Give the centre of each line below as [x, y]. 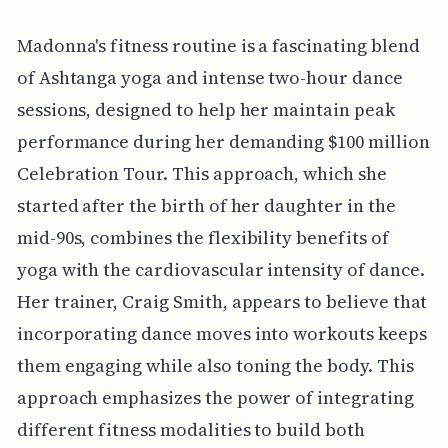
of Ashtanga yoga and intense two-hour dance [209, 78]
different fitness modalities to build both [190, 430]
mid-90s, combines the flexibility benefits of [202, 238]
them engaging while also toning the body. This [215, 366]
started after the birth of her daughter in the [206, 206]
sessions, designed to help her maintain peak [205, 110]
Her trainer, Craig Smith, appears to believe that [222, 302]
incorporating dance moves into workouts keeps [221, 334]
